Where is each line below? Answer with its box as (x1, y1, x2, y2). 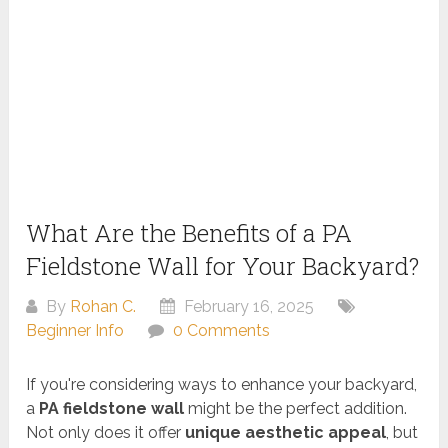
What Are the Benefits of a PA (26, 217, 353, 250)
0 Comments (173, 321, 271, 341)
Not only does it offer (26, 423, 186, 443)
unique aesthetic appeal (185, 423, 387, 443)
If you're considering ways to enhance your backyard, (26, 375, 418, 395)
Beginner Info (26, 321, 125, 341)
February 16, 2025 (180, 297, 315, 317)
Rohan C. (70, 297, 137, 317)
